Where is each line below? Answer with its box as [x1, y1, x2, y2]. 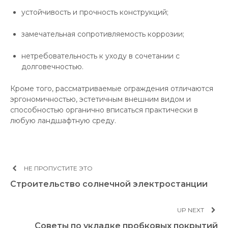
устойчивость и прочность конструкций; [21, 8, 168, 17]
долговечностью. [21, 62, 83, 71]
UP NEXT [177, 206, 205, 214]
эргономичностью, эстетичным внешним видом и [10, 95, 191, 104]
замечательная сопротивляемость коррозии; [21, 30, 184, 39]
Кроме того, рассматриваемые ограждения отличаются [10, 84, 213, 93]
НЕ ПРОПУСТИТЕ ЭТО [23, 164, 93, 172]
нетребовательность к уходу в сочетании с [21, 51, 180, 61]
